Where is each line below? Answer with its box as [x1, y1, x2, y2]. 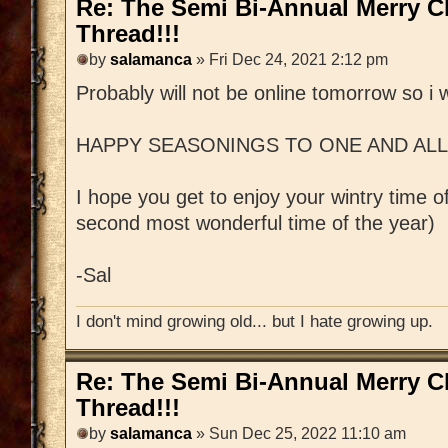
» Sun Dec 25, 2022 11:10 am [192, 425, 406, 443]
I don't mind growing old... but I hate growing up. [76, 310, 433, 331]
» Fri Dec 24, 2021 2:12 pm [192, 51, 388, 69]
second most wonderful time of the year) [76, 212, 435, 235]
